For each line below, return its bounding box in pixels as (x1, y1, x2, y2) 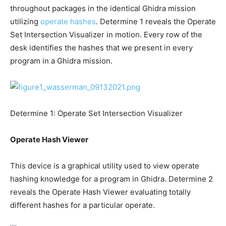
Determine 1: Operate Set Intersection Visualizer (10, 108, 183, 119)
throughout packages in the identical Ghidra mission (10, 4, 196, 14)
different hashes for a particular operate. (10, 200, 155, 210)
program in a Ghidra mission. (10, 56, 112, 66)
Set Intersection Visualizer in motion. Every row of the (10, 30, 202, 40)
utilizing (10, 17, 40, 27)
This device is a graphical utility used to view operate (10, 161, 199, 171)
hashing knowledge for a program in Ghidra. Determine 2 (10, 174, 213, 184)
